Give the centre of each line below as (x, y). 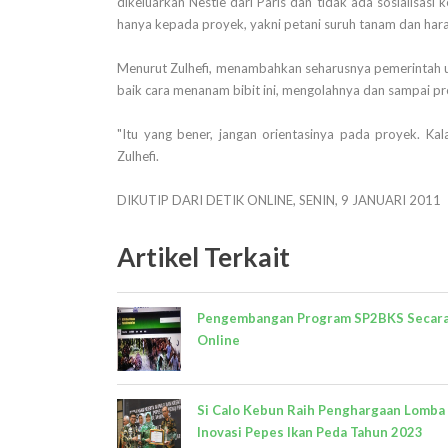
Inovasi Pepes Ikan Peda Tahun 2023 (310, 432)
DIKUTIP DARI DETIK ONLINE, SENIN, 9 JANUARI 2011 (279, 200)
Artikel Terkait (203, 257)
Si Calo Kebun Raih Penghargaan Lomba (321, 410)
